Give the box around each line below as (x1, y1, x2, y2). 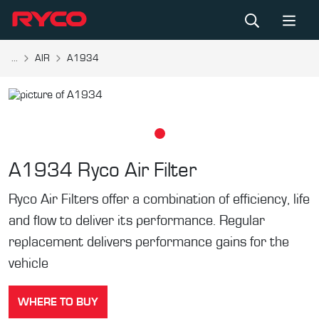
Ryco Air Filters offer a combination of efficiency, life (9, 192, 310, 206)
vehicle (9, 256, 48, 271)
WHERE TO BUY (18, 296, 98, 308)
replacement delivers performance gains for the (9, 235, 289, 249)
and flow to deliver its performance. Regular (9, 214, 265, 228)
